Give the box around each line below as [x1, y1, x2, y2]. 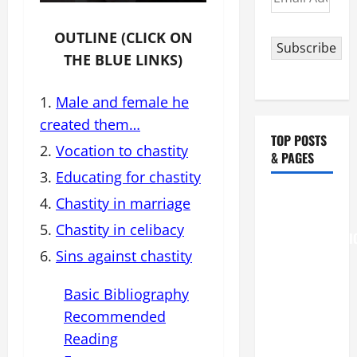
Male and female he [56, 92, 189, 112]
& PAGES [270, 148, 314, 167]
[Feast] [270, 288, 307, 308]
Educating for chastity [56, 167, 201, 186]
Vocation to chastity [56, 141, 188, 160]
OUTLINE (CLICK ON [53, 28, 193, 47]
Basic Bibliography [64, 284, 189, 304]
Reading [64, 329, 118, 348]
